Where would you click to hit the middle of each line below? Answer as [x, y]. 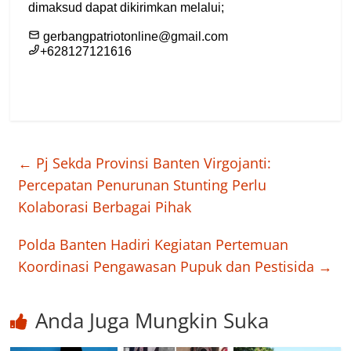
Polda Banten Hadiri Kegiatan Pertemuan [154, 245]
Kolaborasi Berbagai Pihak [105, 207]
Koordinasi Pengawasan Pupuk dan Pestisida [168, 267]
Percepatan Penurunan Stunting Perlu [143, 185]
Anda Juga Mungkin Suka [152, 321]
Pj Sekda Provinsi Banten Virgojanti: [152, 163]
